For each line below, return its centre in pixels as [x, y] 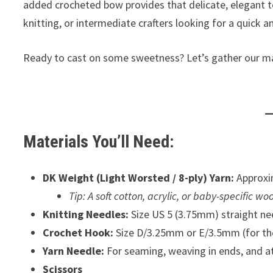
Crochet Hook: [78, 232]
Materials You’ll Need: [99, 142]
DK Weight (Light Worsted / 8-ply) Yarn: [139, 178]
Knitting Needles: [86, 214]
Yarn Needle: [74, 251]
